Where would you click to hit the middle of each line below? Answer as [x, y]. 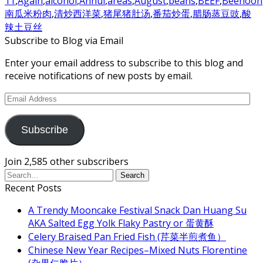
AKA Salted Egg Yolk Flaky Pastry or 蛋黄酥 [121, 223]
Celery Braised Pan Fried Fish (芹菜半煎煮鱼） [127, 237]
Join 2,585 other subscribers [67, 162]
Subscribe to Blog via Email [64, 41]
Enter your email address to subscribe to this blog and [124, 63]
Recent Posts [33, 188]
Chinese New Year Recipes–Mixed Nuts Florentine [138, 250]
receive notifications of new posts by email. [99, 76]
